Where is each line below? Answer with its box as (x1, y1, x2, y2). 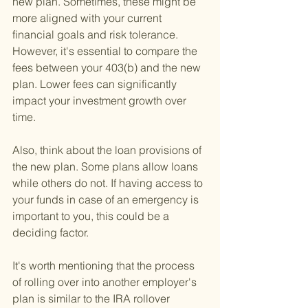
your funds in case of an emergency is (12, 192, 201, 207)
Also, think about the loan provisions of (12, 143, 204, 157)
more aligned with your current (12, 11, 164, 25)
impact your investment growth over (12, 93, 189, 108)
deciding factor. (12, 225, 89, 240)
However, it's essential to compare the (12, 44, 200, 58)
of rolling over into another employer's (12, 275, 199, 289)
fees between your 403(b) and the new (12, 60, 203, 75)
